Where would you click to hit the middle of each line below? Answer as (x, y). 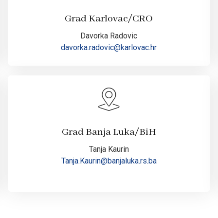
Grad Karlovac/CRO (109, 19)
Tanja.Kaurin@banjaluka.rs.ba (109, 161)
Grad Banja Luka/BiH (109, 132)
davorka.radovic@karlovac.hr (109, 48)
